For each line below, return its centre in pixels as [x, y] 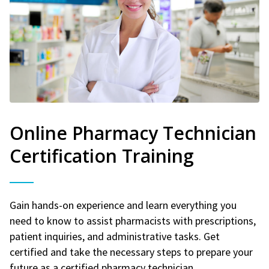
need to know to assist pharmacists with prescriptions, [133, 220]
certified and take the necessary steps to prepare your [131, 252]
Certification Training [102, 156]
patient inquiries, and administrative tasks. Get [115, 236]
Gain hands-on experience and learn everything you [123, 205]
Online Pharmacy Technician [133, 133]
